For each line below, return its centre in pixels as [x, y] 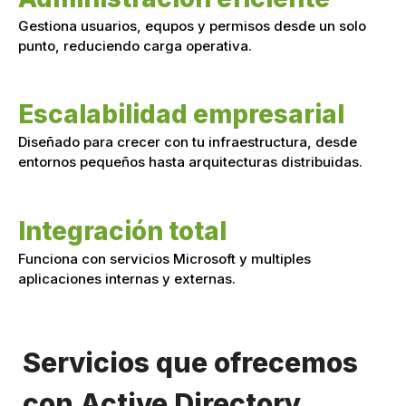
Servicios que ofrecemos [190, 363]
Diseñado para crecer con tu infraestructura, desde [188, 142]
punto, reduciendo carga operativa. [139, 45]
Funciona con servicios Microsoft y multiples [164, 258]
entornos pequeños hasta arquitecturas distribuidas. [192, 162]
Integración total [122, 231]
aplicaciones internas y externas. [127, 278]
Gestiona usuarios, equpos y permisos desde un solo [192, 25]
